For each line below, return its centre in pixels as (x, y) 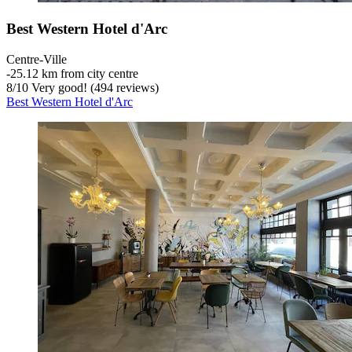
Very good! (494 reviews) (93, 87)
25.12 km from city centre (74, 73)
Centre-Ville (37, 59)
